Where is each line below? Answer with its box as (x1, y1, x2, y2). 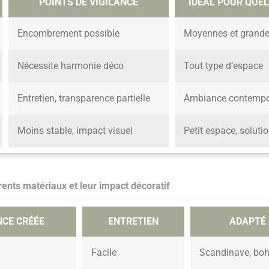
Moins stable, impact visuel (17, 124, 133, 136)
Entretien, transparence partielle (17, 92, 150, 104)
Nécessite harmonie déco (17, 59, 124, 71)
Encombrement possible (17, 27, 119, 39)
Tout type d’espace (184, 59, 263, 71)
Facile (91, 246, 116, 258)
